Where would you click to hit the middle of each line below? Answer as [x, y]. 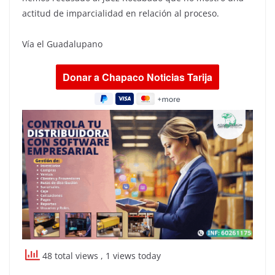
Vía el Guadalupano [62, 44]
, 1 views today [131, 256]
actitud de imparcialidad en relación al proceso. [121, 14]
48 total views [70, 256]
